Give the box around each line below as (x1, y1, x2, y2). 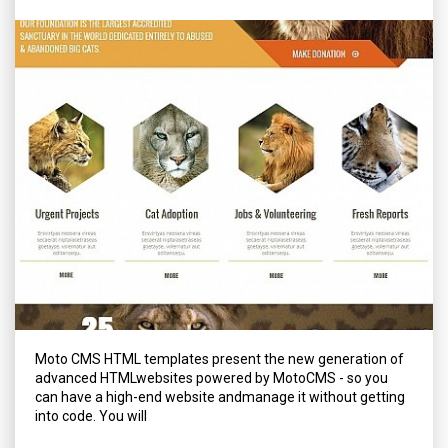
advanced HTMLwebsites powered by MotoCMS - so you (35, 370, 388, 386)
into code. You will (35, 408, 147, 424)
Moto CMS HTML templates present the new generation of (35, 351, 404, 367)
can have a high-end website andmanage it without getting (35, 389, 405, 405)
